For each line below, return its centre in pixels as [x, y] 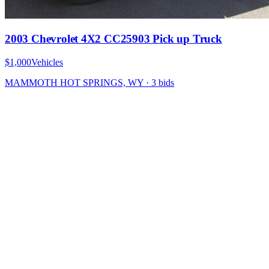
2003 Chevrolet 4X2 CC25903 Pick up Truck [113, 39]
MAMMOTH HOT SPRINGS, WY [74, 82]
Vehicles [47, 62]
